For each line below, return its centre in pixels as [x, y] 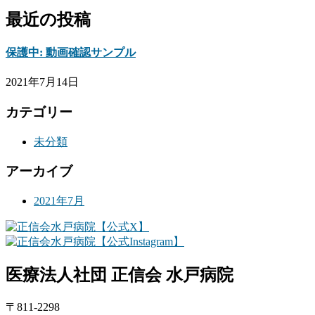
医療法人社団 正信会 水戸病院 [120, 275]
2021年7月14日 [42, 82]
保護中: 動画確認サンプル [71, 52]
